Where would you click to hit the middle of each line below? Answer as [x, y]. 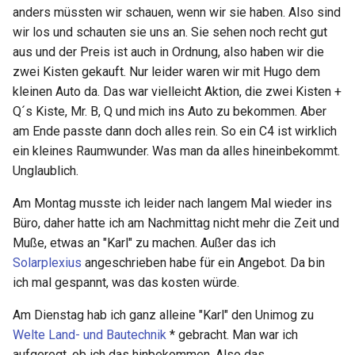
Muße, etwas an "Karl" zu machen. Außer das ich [144, 243]
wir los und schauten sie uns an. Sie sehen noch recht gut [170, 32]
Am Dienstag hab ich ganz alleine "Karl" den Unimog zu [163, 315]
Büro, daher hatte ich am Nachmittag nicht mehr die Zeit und [176, 223]
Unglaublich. [46, 171]
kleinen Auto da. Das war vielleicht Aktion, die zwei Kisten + [177, 92]
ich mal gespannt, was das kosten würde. [126, 283]
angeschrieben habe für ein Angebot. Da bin [203, 263]
